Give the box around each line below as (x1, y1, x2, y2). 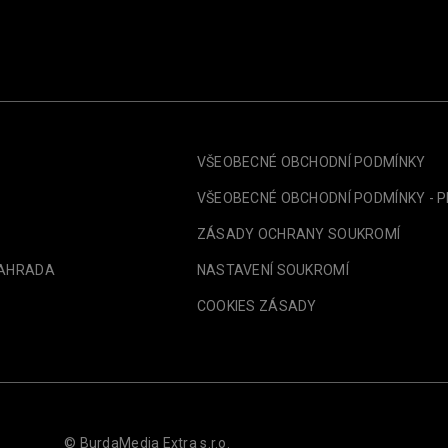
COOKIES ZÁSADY (196, 298, 317, 315)
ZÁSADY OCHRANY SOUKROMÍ (196, 226, 401, 243)
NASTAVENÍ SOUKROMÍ (196, 262, 349, 279)
